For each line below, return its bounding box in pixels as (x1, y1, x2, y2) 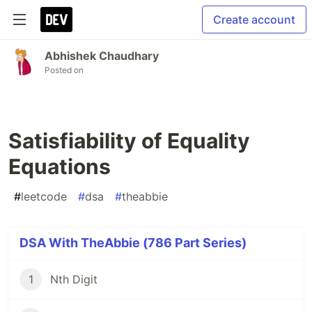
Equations (8, 154, 111, 179)
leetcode (21, 189, 67, 203)
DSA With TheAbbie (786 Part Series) (19, 235, 247, 250)
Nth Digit (50, 272, 97, 286)
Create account (213, 13, 295, 26)
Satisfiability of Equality (8, 128, 250, 153)
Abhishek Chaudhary (45, 49, 159, 63)
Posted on (45, 65, 84, 75)
